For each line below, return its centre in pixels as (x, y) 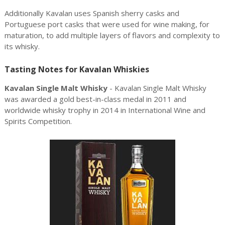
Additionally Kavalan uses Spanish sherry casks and (92, 13)
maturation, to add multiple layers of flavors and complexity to (112, 35)
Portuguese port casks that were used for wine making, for (107, 24)
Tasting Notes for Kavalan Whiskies (77, 69)
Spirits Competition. (38, 121)
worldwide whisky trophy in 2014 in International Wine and (105, 110)
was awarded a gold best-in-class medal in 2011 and (95, 99)
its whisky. (22, 46)
